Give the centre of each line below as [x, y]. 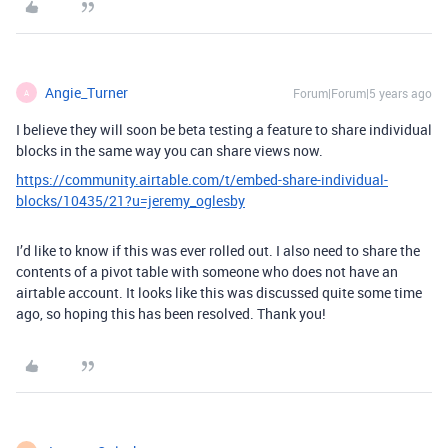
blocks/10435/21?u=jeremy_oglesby [130, 200]
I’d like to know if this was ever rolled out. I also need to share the [218, 250]
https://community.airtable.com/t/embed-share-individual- [202, 179]
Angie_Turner [86, 92]
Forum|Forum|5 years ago [362, 93]
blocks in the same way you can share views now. [169, 150]
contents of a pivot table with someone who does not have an [207, 271]
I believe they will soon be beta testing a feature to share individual [224, 129]
